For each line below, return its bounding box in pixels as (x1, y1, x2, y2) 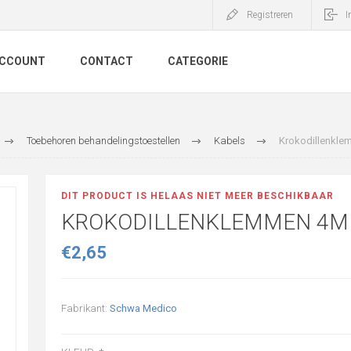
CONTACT (80, 55, 133, 68)
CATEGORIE (168, 55, 228, 68)
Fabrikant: (60, 302, 107, 314)
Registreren (247, 9, 293, 20)
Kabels (213, 135, 245, 147)
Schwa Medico (109, 302, 177, 314)
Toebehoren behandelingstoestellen (26, 135, 180, 147)
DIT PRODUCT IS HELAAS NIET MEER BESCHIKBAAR (60, 190, 334, 201)
